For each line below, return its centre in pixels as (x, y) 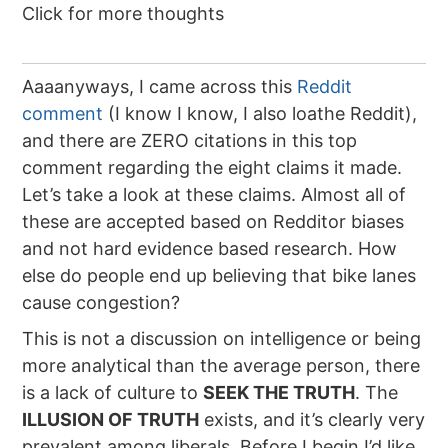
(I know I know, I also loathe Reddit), (260, 113)
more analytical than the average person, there (221, 365)
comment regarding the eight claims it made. (212, 167)
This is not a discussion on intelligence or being (222, 338)
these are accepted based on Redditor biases (213, 221)
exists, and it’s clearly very (312, 419)
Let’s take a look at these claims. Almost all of (214, 194)
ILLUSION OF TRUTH (111, 419)
